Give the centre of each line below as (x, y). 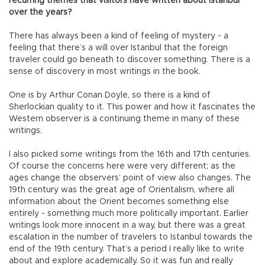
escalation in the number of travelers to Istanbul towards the (131, 237)
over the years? (41, 13)
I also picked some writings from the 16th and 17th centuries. (130, 155)
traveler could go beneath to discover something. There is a (130, 60)
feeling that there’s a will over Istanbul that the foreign (118, 48)
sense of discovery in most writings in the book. (104, 72)
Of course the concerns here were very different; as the (122, 167)
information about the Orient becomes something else (119, 202)
